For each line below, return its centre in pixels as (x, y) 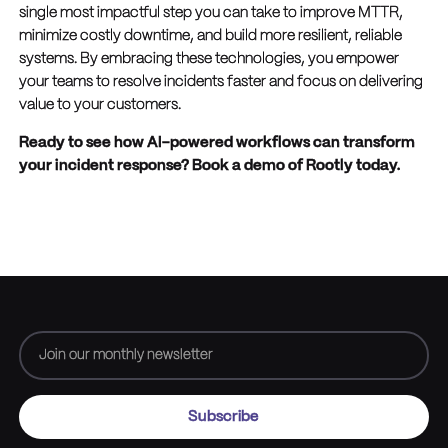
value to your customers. (99, 105)
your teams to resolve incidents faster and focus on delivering (220, 82)
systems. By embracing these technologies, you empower (208, 59)
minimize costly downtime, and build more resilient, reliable (210, 36)
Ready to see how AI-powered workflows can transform (216, 143)
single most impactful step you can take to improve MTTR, (210, 13)
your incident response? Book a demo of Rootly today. (209, 166)
